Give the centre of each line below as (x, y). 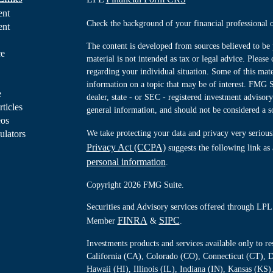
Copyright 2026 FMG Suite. (135, 185)
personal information (126, 161)
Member (101, 221)
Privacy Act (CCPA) (126, 147)
